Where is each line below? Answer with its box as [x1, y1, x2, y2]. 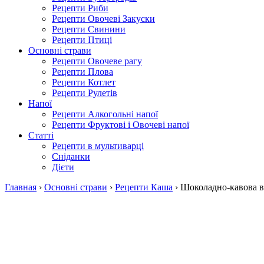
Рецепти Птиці [52, 35, 112, 45]
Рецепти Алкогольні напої [52, 109, 158, 119]
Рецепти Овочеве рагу [52, 56, 142, 66]
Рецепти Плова [52, 67, 113, 77]
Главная [5, 182, 37, 192]
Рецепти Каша [115, 182, 173, 192]
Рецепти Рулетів [52, 88, 117, 98]
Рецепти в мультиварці [52, 141, 144, 151]
